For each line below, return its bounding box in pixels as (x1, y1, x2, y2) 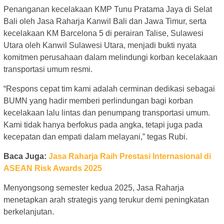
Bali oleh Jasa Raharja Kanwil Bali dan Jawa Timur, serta (3, 17, 206, 26)
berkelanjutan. (3, 207, 54, 216)
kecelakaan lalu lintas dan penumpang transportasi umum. (3, 108, 210, 117)
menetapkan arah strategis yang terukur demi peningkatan (3, 195, 209, 204)
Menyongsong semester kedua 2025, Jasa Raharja (3, 183, 184, 192)
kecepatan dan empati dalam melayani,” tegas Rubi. (3, 132, 187, 141)
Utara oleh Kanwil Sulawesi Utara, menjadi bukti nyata (3, 41, 196, 50)
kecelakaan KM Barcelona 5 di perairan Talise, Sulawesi (3, 29, 203, 38)
